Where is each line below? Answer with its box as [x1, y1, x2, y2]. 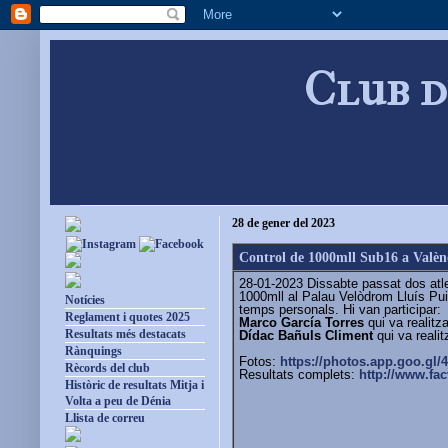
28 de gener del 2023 [232, 216, 335, 231]
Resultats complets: [239, 366, 359, 382]
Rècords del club [65, 361, 150, 376]
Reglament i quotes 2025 [65, 310, 190, 325]
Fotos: [239, 353, 280, 369]
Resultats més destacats [65, 327, 186, 342]
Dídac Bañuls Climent [239, 327, 373, 343]
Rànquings [65, 344, 122, 359]
